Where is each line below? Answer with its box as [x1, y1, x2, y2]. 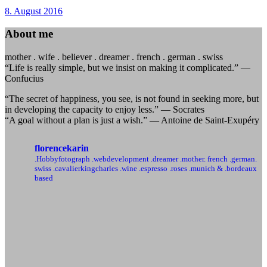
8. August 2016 [5, 5, 63, 16]
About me [5, 27, 53, 41]
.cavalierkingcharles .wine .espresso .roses [51, 163, 187, 173]
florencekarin [35, 142, 89, 153]
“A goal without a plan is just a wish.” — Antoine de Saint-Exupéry [5, 114, 259, 125]
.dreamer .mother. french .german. [149, 154, 257, 163]
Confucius [5, 73, 44, 83]
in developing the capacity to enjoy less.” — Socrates [5, 104, 204, 114]
